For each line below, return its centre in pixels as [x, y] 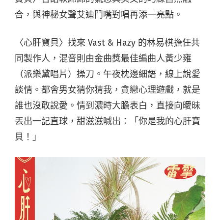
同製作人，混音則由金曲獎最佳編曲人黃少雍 [103, 58]
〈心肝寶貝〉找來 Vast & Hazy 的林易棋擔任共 [107, 43]
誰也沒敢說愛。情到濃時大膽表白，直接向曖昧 [108, 106]
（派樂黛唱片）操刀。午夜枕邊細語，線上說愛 [108, 74]
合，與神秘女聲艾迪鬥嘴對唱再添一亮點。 [99, 15]
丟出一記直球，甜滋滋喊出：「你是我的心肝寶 [108, 121]
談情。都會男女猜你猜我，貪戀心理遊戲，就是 [108, 90]
